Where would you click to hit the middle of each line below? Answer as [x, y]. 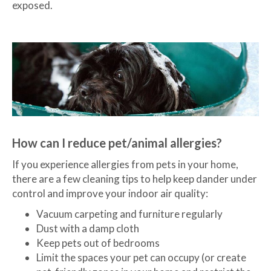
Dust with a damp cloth [88, 229]
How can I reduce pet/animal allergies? [117, 143]
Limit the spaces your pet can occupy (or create [141, 258]
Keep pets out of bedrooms [98, 243]
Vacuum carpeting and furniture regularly [129, 214]
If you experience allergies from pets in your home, [125, 165]
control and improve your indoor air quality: [110, 194]
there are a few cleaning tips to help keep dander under [135, 179]
